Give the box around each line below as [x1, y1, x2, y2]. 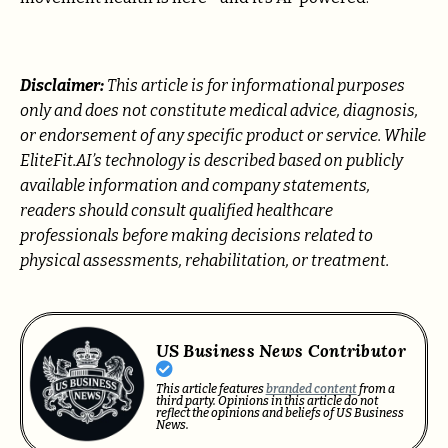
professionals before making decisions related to [20, 226, 373, 246]
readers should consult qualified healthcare [20, 201, 333, 221]
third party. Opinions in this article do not [155, 393, 378, 408]
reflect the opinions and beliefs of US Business [155, 405, 404, 420]
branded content [265, 381, 357, 396]
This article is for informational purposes [107, 76, 405, 96]
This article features [155, 381, 266, 396]
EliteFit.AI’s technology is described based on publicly [20, 151, 403, 171]
